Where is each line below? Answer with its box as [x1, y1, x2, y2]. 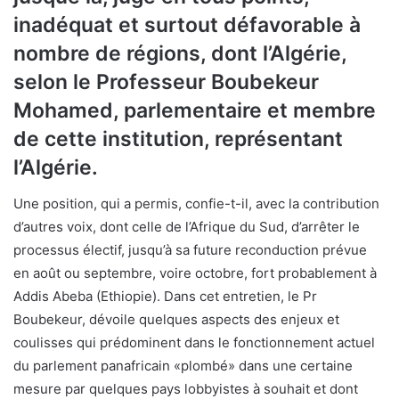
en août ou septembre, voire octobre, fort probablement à [13, 264, 377, 281]
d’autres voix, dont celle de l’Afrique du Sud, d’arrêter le [13, 217, 360, 235]
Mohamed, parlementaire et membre [13, 98, 376, 123]
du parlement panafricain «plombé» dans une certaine [13, 356, 353, 374]
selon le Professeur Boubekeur [13, 69, 319, 94]
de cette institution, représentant [13, 126, 343, 151]
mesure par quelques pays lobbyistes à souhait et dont [13, 379, 358, 397]
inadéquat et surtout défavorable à [13, 12, 361, 37]
